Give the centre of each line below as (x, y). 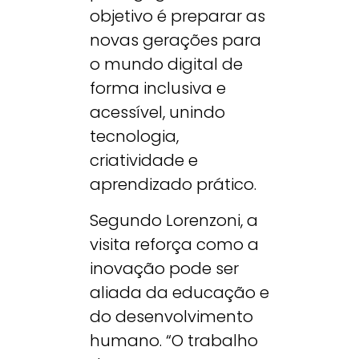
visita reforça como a (174, 244)
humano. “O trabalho (174, 340)
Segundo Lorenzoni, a (174, 220)
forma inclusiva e (158, 89)
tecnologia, (134, 137)
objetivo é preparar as (177, 16)
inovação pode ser (164, 268)
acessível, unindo (157, 113)
